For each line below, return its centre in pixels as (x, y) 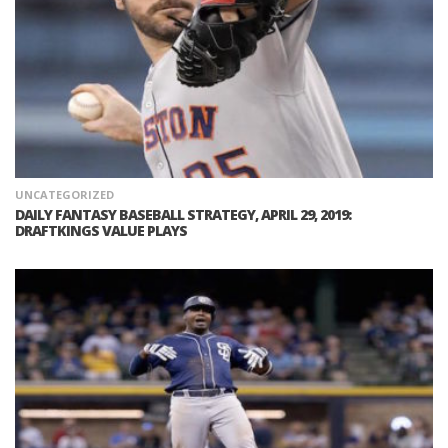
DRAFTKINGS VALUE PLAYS (101, 231)
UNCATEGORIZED (64, 195)
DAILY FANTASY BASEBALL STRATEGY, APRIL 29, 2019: (183, 215)
